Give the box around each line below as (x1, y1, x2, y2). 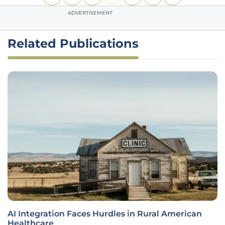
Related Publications (8, 36, 139, 51)
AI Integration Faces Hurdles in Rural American (8, 209, 202, 218)
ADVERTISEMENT (68, 10, 113, 16)
